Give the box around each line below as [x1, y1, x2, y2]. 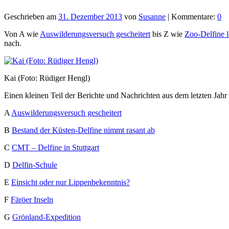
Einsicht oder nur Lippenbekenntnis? [11, 178, 130, 187]
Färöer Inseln [11, 195, 53, 204]
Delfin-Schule [12, 161, 57, 170]
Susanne [139, 12, 166, 21]
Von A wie [4, 30, 40, 39]
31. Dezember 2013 [58, 12, 122, 21]
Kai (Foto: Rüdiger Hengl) [4, 74, 90, 83]
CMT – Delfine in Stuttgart [12, 143, 99, 152]
